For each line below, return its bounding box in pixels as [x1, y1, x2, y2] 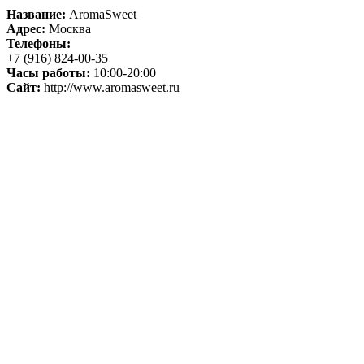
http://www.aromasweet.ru [41, 80, 180, 94]
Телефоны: [6, 36, 71, 50]
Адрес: [6, 21, 45, 36]
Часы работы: [6, 65, 90, 80]
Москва [45, 21, 91, 36]
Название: [6, 6, 66, 21]
